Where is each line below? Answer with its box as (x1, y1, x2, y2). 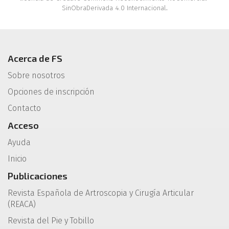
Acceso (8, 119, 39, 131)
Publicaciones (8, 170, 67, 181)
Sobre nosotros (8, 70, 65, 80)
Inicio (8, 153, 27, 164)
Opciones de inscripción (8, 86, 95, 97)
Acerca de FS (8, 52, 62, 64)
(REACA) (8, 199, 36, 209)
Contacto (8, 103, 41, 113)
